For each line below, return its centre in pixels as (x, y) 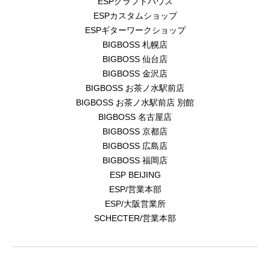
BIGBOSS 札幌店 (135, 45)
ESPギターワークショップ (135, 30)
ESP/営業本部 (135, 190)
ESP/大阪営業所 (135, 204)
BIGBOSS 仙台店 (135, 59)
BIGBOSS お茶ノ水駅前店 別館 (135, 103)
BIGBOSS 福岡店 (135, 161)
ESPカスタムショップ (135, 16)
